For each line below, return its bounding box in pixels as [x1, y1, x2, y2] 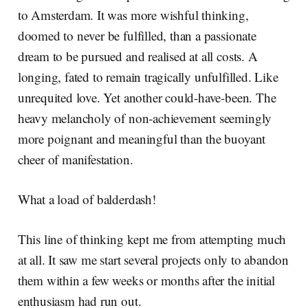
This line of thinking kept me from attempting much [17, 230, 287, 248]
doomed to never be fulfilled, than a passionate [17, 27, 256, 45]
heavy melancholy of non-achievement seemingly [17, 109, 272, 127]
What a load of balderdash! [17, 190, 156, 208]
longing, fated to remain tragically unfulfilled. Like [17, 68, 278, 86]
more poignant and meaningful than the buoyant [17, 130, 266, 148]
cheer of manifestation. [17, 151, 133, 168]
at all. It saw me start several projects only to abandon [17, 251, 289, 269]
